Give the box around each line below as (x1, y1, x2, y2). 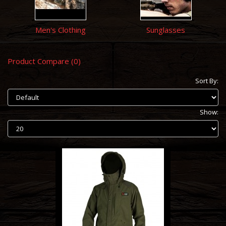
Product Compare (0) (8, 56, 81, 67)
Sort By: (195, 76, 218, 86)
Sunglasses (146, 25, 185, 35)
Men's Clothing (35, 25, 86, 35)
